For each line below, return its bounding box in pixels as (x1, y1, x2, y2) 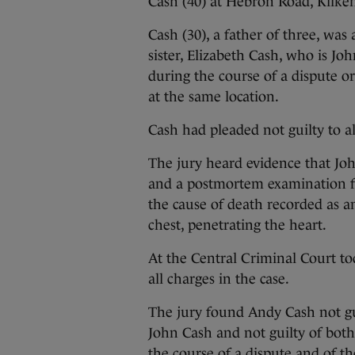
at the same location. (148, 89, 279, 105)
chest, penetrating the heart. (148, 217, 326, 233)
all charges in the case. (148, 271, 289, 287)
